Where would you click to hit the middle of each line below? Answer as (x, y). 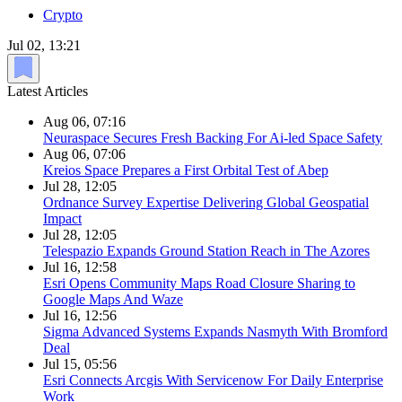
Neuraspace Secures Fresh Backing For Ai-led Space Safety (213, 138)
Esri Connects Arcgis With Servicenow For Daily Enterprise (213, 380)
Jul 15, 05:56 (80, 364)
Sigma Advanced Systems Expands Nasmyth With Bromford (215, 332)
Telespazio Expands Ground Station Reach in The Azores (206, 251)
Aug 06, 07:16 (84, 122)
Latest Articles (48, 92)
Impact (62, 219)
